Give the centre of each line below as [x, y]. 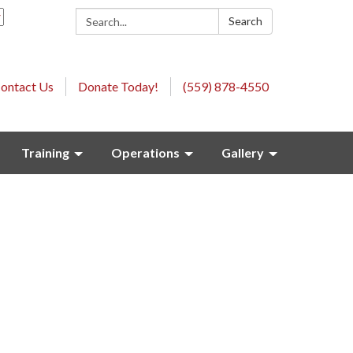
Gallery [243, 152]
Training [45, 152]
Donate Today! [118, 86]
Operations [145, 152]
